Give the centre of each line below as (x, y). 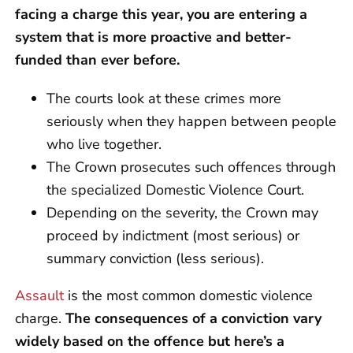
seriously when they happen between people (191, 121)
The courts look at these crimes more (164, 98)
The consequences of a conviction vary (193, 318)
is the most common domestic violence (188, 295)
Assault (39, 295)
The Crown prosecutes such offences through (191, 167)
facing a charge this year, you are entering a (161, 14)
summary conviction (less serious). (155, 258)
